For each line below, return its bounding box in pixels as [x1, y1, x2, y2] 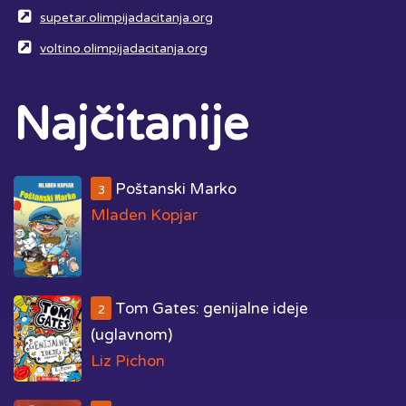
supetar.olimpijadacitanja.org [40, 10, 213, 25]
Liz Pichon [91, 351, 165, 371]
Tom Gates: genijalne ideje [111, 298, 309, 318]
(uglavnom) [91, 324, 172, 344]
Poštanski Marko [111, 179, 237, 198]
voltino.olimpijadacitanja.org [40, 41, 208, 56]
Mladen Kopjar [91, 205, 198, 225]
